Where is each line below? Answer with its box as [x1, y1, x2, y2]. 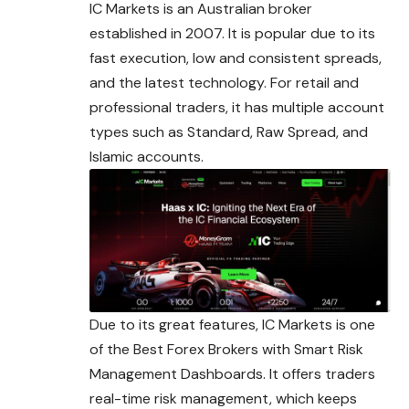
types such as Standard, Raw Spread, [89, 122, 342, 142]
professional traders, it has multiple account [89, 98, 384, 118]
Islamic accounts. [89, 147, 204, 167]
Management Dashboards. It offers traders [89, 363, 375, 383]
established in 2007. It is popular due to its [89, 24, 375, 44]
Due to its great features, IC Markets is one [89, 314, 375, 334]
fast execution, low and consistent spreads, [89, 48, 382, 68]
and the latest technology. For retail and [89, 73, 359, 93]
